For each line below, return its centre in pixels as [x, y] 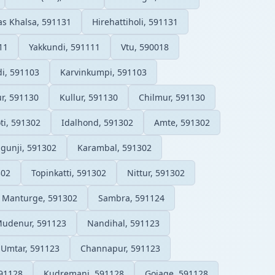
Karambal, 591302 [114, 147]
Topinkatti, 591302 [69, 172]
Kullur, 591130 [89, 97]
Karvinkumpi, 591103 [103, 72]
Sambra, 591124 [131, 198]
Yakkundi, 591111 [64, 47]
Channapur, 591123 [120, 248]
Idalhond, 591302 [97, 122]
